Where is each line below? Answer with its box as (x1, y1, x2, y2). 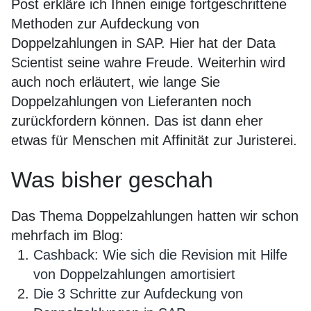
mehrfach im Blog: (11, 228, 124, 243)
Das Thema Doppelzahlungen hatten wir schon (11, 208, 299, 224)
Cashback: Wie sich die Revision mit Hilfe (33, 247, 287, 262)
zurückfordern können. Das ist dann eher (11, 113, 263, 128)
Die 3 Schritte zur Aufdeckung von (33, 286, 243, 301)
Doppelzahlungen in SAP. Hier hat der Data (11, 35, 276, 51)
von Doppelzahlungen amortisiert (33, 267, 235, 282)
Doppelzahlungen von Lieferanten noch (11, 94, 251, 109)
